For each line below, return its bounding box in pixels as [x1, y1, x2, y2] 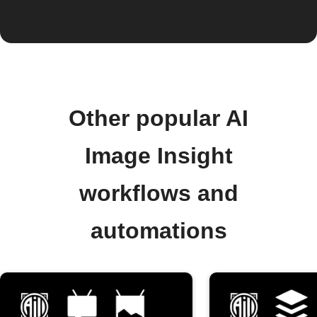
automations [90, 218, 227, 243]
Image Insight [84, 143, 233, 168]
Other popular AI [69, 105, 248, 131]
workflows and [79, 180, 238, 206]
